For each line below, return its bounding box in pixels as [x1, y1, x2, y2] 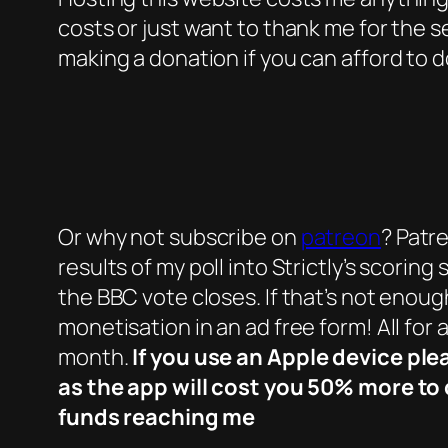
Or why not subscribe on [58, 222, 301, 253]
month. [58, 342, 133, 373]
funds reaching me [58, 402, 256, 433]
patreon [300, 222, 381, 253]
